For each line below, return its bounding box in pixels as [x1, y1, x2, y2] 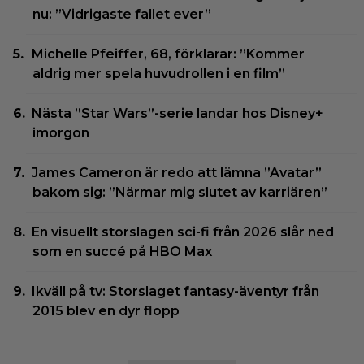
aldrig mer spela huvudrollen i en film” [32, 65, 285, 81]
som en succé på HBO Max [32, 243, 212, 259]
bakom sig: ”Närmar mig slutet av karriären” [32, 184, 327, 200]
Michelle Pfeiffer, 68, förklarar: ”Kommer [32, 45, 305, 62]
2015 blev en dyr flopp [32, 302, 180, 318]
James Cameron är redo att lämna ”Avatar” [32, 164, 323, 180]
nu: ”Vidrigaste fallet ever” [32, 6, 211, 22]
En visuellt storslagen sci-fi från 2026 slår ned [32, 223, 335, 240]
